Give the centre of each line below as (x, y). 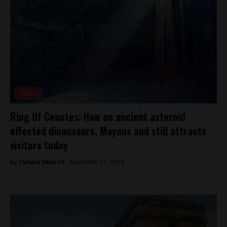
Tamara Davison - (44, 162)
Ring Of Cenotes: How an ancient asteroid (98, 117)
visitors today (39, 145)
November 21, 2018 (97, 162)
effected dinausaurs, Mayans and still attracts (108, 131)
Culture (28, 93)
